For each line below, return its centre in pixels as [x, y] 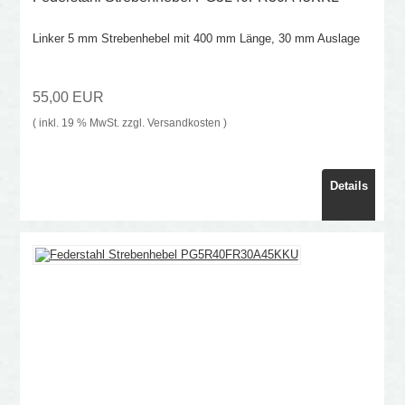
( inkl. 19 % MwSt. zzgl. [89, 123]
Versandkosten [184, 123]
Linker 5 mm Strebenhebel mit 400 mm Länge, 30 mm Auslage [196, 39]
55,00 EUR [68, 98]
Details [348, 186]
